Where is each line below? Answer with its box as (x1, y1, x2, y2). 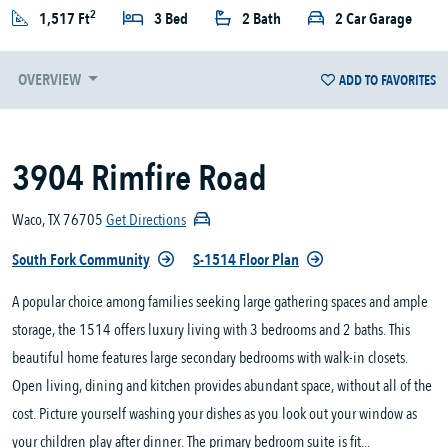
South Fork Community (12, 249, 150, 272)
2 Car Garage (335, 8, 412, 31)
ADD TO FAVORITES (339, 70, 436, 90)
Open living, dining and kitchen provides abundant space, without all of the (12, 375, 432, 398)
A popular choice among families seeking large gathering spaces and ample (12, 291, 428, 314)
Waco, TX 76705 (12, 209, 103, 232)
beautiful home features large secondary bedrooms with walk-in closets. (12, 347, 408, 370)
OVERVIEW (18, 69, 84, 92)
